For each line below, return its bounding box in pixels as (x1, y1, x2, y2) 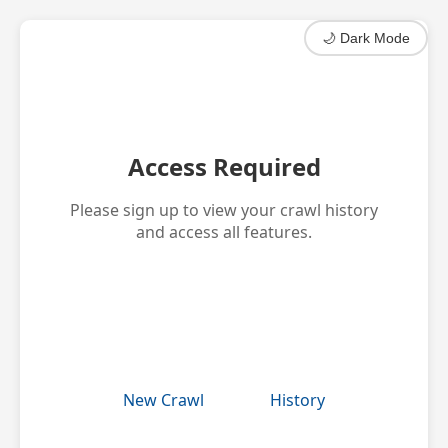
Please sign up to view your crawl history (70, 198, 378, 221)
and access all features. (136, 220, 312, 243)
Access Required (127, 149, 321, 183)
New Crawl (123, 388, 204, 411)
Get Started (178, 274, 270, 297)
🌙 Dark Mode (322, 30, 410, 46)
